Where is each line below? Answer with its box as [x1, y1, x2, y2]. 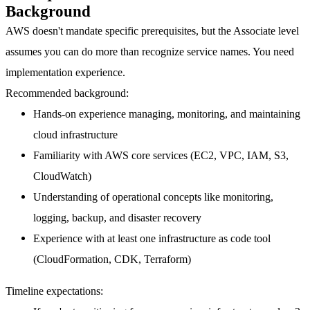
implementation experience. [6, 65, 125, 79]
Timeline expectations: [6, 284, 103, 298]
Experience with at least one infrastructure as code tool [33, 231, 271, 245]
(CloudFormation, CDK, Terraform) [33, 252, 191, 266]
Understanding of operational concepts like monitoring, [33, 190, 273, 203]
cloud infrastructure [33, 127, 118, 141]
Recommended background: [6, 86, 129, 100]
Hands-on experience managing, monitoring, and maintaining [33, 107, 300, 120]
